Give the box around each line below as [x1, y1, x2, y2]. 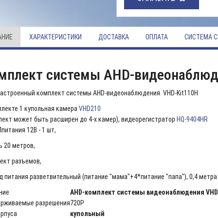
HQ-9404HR [176, 115, 208, 123]
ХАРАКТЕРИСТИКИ [29, 33, 82, 41]
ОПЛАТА [145, 33, 168, 41]
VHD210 [78, 105, 101, 112]
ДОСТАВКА [98, 33, 129, 41]
